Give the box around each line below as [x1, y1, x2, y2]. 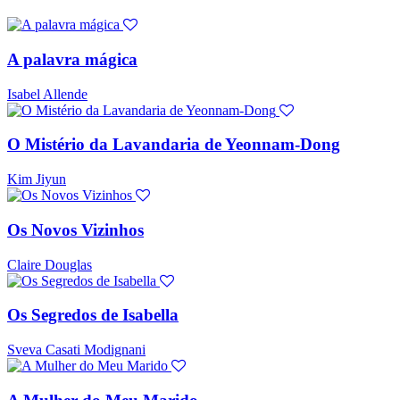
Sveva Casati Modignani [7, 342, 146, 358]
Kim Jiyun [7, 171, 66, 187]
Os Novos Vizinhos [7, 220, 144, 239]
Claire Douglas [7, 256, 92, 272]
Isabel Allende [7, 86, 87, 102]
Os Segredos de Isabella [7, 305, 179, 325]
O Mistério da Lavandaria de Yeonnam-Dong [7, 135, 340, 154]
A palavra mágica [7, 49, 137, 69]
